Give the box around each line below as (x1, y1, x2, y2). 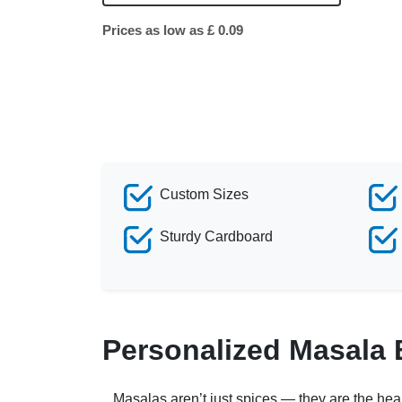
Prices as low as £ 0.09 (102, 22, 243, 38)
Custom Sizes (160, 186, 249, 202)
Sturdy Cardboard (160, 228, 273, 244)
